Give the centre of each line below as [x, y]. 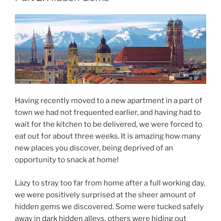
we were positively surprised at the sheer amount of [105, 195]
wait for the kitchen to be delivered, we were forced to [109, 124]
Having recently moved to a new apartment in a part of [109, 101]
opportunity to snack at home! [67, 160]
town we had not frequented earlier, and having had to [108, 112]
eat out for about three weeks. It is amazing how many [108, 136]
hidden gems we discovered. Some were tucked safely [109, 206]
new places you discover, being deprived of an [94, 148]
